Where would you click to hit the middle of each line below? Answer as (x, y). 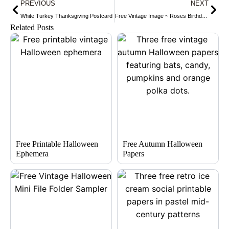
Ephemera (32, 154)
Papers (133, 154)
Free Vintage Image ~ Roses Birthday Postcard (204, 16)
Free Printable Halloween (57, 144)
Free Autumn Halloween (163, 144)
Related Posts (32, 27)
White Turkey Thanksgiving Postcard (66, 16)
